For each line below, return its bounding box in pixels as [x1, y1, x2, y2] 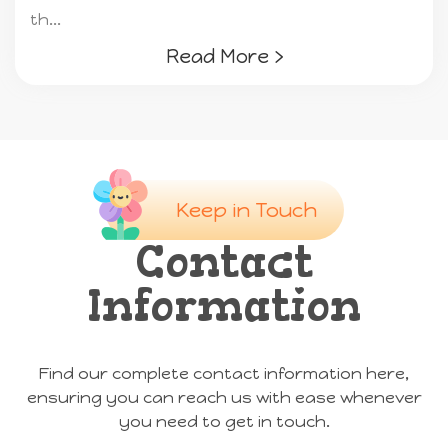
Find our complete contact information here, [39, 363, 409, 383]
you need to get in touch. [118, 411, 330, 431]
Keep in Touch [175, 197, 317, 222]
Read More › [165, 44, 283, 68]
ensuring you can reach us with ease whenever [26, 387, 422, 407]
